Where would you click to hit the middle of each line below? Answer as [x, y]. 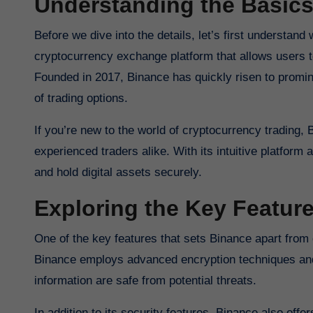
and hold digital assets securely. [118, 173]
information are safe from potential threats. [145, 281]
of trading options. [81, 99]
